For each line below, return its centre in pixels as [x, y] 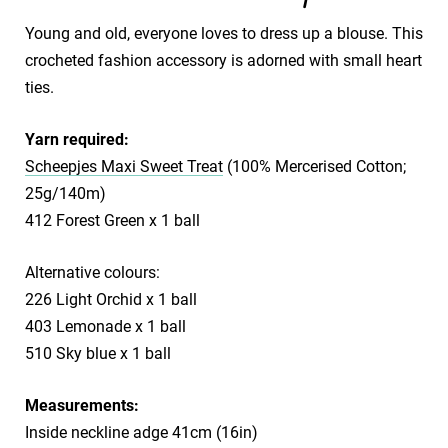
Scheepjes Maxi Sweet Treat [124, 166]
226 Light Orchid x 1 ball [111, 299]
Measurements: [82, 405]
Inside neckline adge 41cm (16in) [141, 432]
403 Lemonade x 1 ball [105, 326]
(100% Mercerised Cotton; [314, 166]
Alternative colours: [92, 272]
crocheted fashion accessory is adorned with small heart [223, 60]
